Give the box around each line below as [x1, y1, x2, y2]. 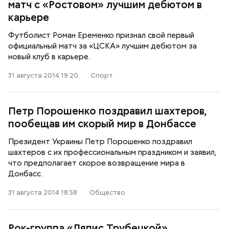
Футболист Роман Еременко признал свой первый [8, 30, 194, 40]
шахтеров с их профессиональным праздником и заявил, [8, 147, 216, 157]
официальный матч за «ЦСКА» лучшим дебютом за [8, 41, 197, 51]
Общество [89, 188, 125, 197]
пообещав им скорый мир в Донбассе [8, 117, 196, 130]
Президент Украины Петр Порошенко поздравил [8, 136, 192, 147]
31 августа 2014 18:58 [8, 188, 77, 197]
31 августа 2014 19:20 [8, 71, 78, 80]
